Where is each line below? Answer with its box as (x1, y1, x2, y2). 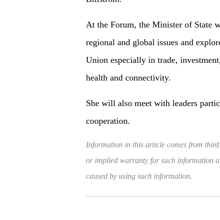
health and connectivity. (85, 73, 171, 83)
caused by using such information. (85, 171, 192, 180)
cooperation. (85, 116, 130, 126)
